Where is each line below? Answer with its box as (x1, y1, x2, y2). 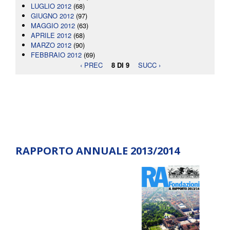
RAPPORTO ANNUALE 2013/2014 (15, 144, 180, 158)
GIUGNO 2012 (31, 11, 74, 21)
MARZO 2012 (31, 40, 71, 50)
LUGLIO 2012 (31, 1, 71, 11)
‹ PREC (80, 60, 103, 70)
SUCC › (138, 60, 161, 70)
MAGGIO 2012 (31, 21, 75, 31)
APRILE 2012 (31, 30, 71, 41)
